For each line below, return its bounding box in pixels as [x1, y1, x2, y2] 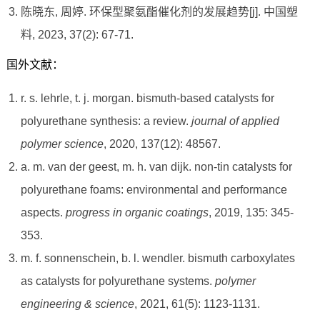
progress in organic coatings [65, 206, 209, 219]
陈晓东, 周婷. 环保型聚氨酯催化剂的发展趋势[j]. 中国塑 [20, 6, 298, 19]
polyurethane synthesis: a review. [20, 115, 191, 128]
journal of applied [191, 115, 279, 128]
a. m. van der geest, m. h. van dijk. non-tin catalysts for [20, 161, 292, 174]
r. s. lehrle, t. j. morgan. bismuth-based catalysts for [20, 92, 274, 105]
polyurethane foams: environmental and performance [20, 184, 287, 196]
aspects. [20, 206, 66, 219]
